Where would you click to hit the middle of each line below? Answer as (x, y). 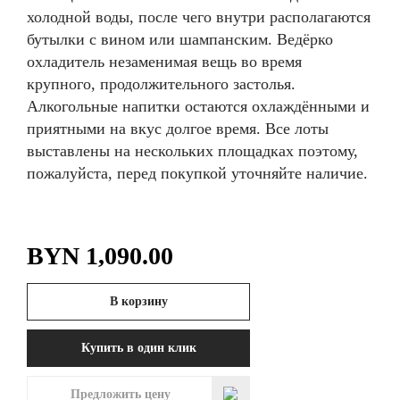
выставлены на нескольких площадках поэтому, (192, 151)
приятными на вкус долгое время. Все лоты (178, 129)
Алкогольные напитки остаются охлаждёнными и (198, 107)
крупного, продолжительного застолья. (161, 84)
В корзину (138, 302)
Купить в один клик (138, 348)
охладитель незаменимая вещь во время (164, 62)
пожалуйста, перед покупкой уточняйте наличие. (197, 174)
